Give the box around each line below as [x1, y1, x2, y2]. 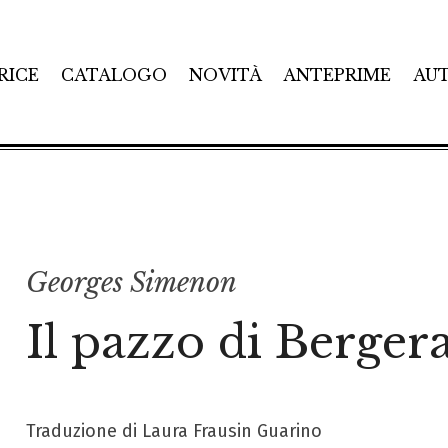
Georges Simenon [25, 266, 237, 299]
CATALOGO [60, 64, 167, 85]
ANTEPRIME [283, 64, 392, 85]
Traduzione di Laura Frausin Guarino [25, 420, 322, 442]
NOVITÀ [188, 64, 262, 85]
